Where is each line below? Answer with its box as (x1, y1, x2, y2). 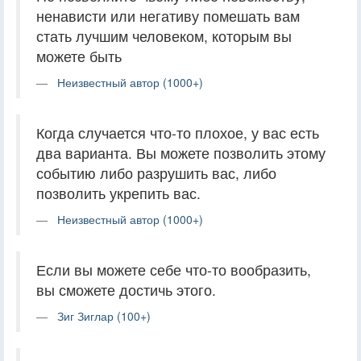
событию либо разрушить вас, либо (36, 162, 276, 183)
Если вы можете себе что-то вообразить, (36, 259, 311, 280)
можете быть (36, 45, 122, 66)
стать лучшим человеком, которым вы (36, 25, 292, 46)
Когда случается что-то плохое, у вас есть (36, 122, 319, 143)
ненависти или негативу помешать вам (36, 5, 300, 26)
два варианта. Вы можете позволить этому (36, 142, 326, 163)
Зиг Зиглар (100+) (57, 307, 151, 324)
